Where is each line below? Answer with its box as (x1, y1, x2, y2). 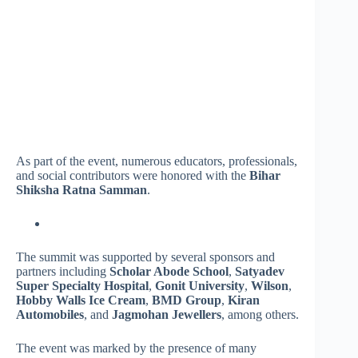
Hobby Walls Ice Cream (16, 292, 145, 307)
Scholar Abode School (109, 264, 229, 278)
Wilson (251, 278, 288, 292)
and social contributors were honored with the (16, 168, 249, 182)
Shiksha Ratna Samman (16, 182, 147, 197)
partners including (16, 264, 109, 278)
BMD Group (152, 292, 221, 307)
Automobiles (16, 307, 84, 321)
